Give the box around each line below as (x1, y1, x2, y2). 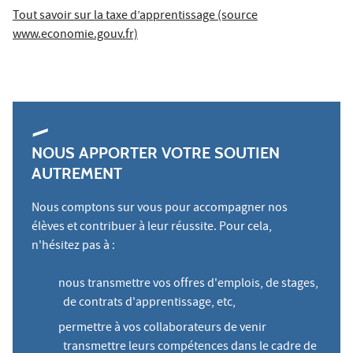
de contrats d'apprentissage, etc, (63, 293, 236, 313)
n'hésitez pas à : (32, 236, 115, 256)
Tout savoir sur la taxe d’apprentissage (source (13, 6, 258, 26)
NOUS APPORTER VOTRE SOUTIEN (32, 143, 280, 162)
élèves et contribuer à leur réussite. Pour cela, (32, 217, 272, 237)
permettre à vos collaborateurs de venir (58, 318, 267, 338)
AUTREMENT (32, 163, 122, 183)
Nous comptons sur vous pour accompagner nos (32, 199, 288, 218)
